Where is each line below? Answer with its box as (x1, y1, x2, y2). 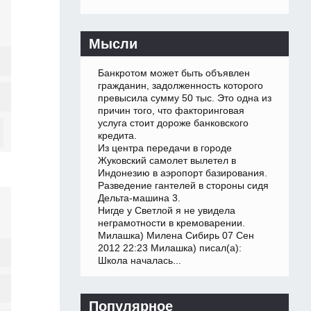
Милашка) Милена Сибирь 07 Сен (98, 230, 254, 242)
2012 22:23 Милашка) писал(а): (98, 242, 242, 254)
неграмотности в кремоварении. (98, 217, 245, 229)
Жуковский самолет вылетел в (98, 155, 236, 167)
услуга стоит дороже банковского (98, 117, 249, 129)
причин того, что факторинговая (98, 105, 244, 117)
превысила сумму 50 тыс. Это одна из (98, 92, 271, 104)
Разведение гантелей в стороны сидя (98, 180, 269, 192)
